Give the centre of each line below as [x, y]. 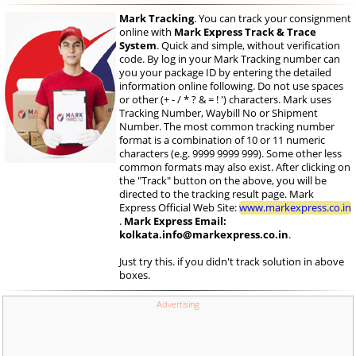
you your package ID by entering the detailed [225, 72]
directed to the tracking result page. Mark [217, 194]
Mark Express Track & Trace [245, 32]
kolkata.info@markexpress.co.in [204, 234]
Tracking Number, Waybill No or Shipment [219, 113]
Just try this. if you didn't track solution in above [232, 261]
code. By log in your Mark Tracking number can [230, 59]
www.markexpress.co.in [295, 207]
